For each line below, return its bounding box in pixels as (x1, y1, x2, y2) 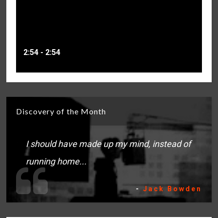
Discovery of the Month (16, 107, 107, 116)
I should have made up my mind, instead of (26, 139, 191, 149)
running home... (26, 156, 87, 167)
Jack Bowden (143, 185, 202, 193)
